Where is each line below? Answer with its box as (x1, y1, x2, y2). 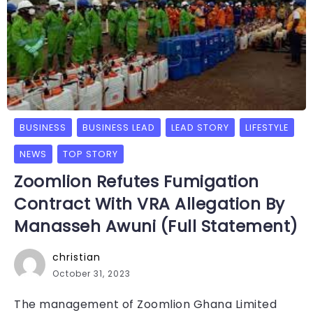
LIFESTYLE (245, 121, 289, 133)
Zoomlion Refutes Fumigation (14, 170, 259, 193)
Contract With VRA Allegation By (14, 192, 285, 215)
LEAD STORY (171, 121, 229, 133)
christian (52, 249, 101, 264)
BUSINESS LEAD (82, 121, 155, 133)
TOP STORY (63, 147, 118, 160)
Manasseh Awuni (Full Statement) (14, 214, 298, 238)
